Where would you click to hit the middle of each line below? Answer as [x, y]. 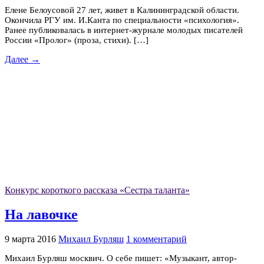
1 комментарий [156, 239]
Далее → [22, 60]
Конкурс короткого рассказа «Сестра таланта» [97, 190]
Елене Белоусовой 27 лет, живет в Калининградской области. [122, 10]
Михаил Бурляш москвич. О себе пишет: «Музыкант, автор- [121, 258]
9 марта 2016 [30, 239]
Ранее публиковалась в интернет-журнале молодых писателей [124, 30]
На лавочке [41, 215]
